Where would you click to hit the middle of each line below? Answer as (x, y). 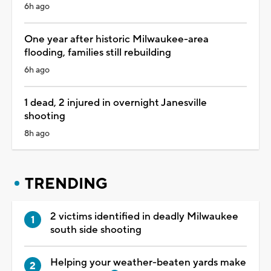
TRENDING (66, 184)
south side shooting (96, 230)
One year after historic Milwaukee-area (116, 39)
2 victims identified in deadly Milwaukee (144, 216)
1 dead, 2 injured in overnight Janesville (116, 103)
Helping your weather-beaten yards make (148, 262)
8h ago (37, 133)
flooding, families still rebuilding (98, 52)
